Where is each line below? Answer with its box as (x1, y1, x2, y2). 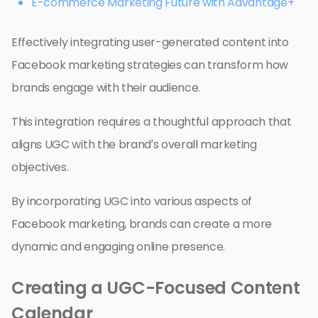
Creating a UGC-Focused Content (11, 275, 300, 300)
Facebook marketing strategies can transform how (11, 56, 288, 73)
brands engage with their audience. (11, 79, 201, 96)
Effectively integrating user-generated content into (11, 33, 289, 50)
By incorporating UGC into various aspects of (11, 192, 252, 209)
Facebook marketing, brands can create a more (11, 215, 272, 232)
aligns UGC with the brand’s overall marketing (11, 136, 257, 153)
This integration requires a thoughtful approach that (11, 113, 292, 130)
